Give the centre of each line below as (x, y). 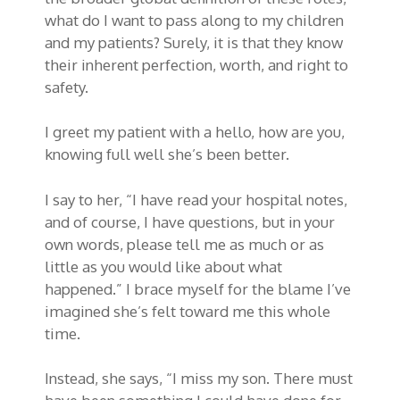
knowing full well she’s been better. (167, 154)
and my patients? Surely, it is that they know (194, 43)
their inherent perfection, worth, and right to (196, 65)
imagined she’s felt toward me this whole (187, 311)
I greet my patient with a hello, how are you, (195, 132)
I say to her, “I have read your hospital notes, (196, 199)
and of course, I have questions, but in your (190, 221)
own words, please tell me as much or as (184, 244)
